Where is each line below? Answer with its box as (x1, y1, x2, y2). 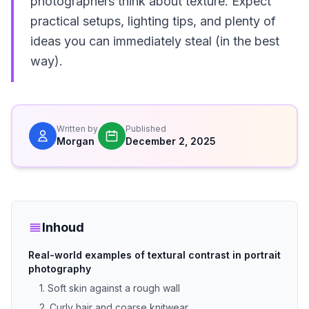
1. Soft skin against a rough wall (39, 282, 180, 294)
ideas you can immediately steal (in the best (30, 34, 279, 48)
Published (126, 123, 166, 134)
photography (28, 263, 91, 275)
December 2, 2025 (126, 135, 216, 147)
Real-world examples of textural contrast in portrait (28, 249, 281, 261)
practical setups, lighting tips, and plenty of (30, 14, 276, 28)
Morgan (57, 135, 94, 147)
